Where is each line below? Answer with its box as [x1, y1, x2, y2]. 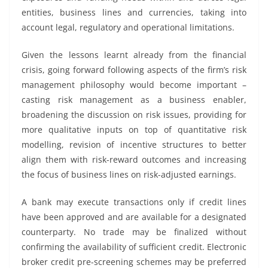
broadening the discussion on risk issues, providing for [22, 109, 246, 120]
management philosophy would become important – [22, 79, 246, 90]
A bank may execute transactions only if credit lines [22, 196, 246, 208]
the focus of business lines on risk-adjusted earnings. [22, 169, 236, 180]
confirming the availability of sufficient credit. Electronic [22, 241, 246, 252]
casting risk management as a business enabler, [22, 94, 246, 105]
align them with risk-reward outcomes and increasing [22, 154, 246, 165]
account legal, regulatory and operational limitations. [22, 22, 234, 33]
